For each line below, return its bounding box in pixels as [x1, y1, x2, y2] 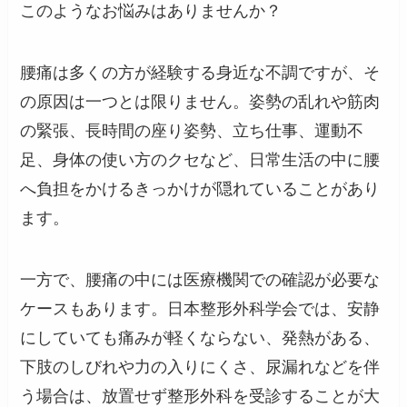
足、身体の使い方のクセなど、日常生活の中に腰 [20, 151, 381, 170]
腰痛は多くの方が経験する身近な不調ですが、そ [20, 64, 381, 83]
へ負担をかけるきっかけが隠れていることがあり [20, 180, 381, 199]
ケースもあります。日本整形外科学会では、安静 [20, 299, 381, 318]
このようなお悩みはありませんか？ [20, 2, 283, 21]
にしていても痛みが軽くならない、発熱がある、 [20, 328, 381, 347]
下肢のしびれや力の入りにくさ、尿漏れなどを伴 [20, 357, 381, 376]
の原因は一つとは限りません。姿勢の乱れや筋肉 [20, 93, 381, 112]
